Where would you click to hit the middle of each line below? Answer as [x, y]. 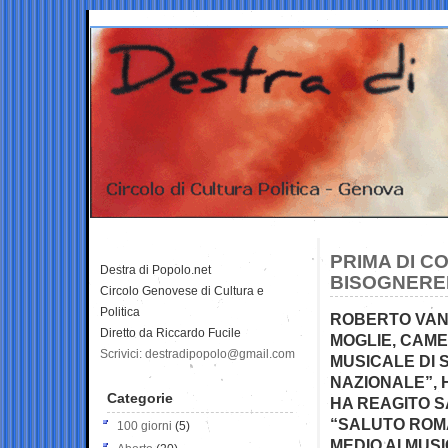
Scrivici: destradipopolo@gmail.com [197, 353]
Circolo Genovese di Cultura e [182, 290]
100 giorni [144, 425]
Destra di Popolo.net [155, 269]
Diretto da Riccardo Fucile [170, 332]
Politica [120, 311]
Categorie [140, 397]
